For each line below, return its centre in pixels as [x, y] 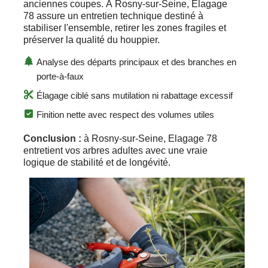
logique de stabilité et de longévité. [97, 162]
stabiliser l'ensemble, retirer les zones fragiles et [125, 28]
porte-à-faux [60, 76]
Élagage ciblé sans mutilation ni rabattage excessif [135, 95]
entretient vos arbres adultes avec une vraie [115, 150]
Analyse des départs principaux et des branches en [136, 62]
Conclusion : [52, 138]
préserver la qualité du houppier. [92, 39]
